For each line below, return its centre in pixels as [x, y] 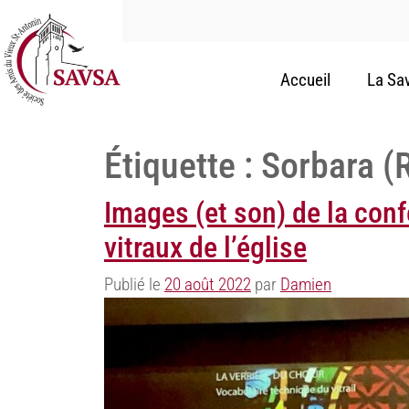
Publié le [134, 285]
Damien [306, 285]
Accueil [305, 80]
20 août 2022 [208, 285]
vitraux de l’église [205, 248]
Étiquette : [183, 166]
